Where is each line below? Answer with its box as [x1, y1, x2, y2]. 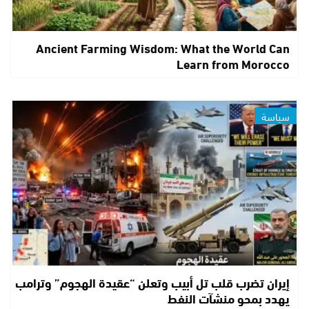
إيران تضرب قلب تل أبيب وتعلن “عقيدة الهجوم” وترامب [14, 270, 290, 294]
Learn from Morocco [176, 52, 290, 76]
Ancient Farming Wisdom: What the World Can [35, 36, 290, 60]
